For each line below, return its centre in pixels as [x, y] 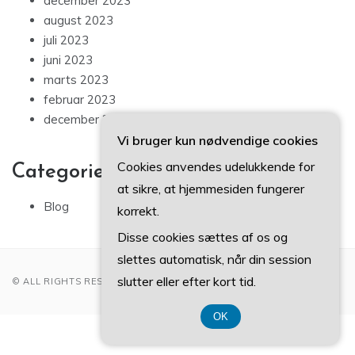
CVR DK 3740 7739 [177, 338]
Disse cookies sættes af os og [202, 237]
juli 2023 [66, 40]
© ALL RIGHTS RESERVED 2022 [88, 282]
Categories [63, 173]
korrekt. [138, 211]
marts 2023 [76, 80]
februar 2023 [80, 100]
